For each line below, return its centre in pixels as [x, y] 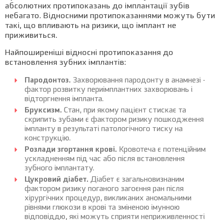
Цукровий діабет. [56, 180]
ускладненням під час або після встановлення [105, 159]
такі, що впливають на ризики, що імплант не [91, 26]
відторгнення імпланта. [64, 99]
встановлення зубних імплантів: [66, 63]
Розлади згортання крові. [71, 150]
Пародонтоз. [48, 81]
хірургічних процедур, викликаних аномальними [108, 199]
